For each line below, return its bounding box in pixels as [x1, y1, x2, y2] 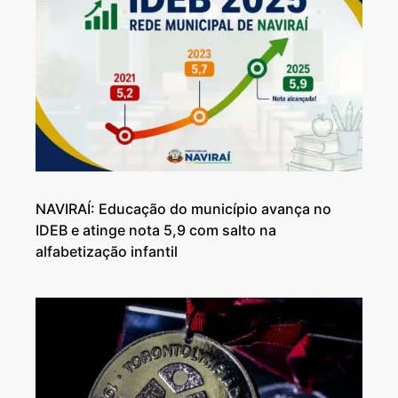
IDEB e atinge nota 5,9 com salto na [36, 221, 276, 240]
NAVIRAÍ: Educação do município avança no [36, 200, 331, 219]
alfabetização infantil [36, 243, 178, 261]
